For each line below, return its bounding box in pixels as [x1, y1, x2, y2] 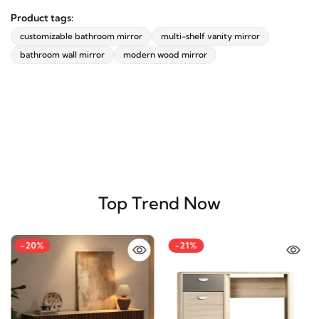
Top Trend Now [95, 199, 217, 221]
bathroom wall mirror [20, 56, 105, 67]
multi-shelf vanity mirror [161, 37, 260, 48]
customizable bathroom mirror [20, 37, 142, 48]
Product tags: [11, 18, 73, 31]
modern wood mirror [123, 56, 207, 67]
